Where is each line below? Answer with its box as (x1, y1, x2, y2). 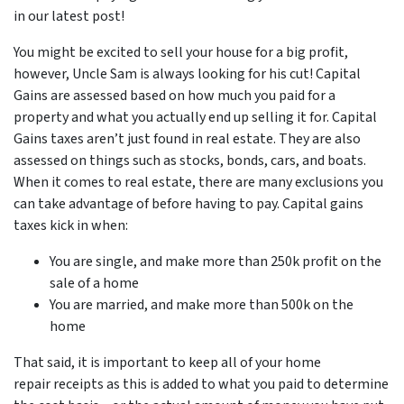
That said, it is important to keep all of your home (14, 352, 321, 372)
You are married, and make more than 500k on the (50, 294, 353, 315)
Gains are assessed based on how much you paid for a (14, 85, 335, 106)
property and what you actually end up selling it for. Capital (14, 106, 377, 127)
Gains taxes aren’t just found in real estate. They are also (14, 128, 361, 149)
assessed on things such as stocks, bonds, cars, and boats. (14, 150, 366, 170)
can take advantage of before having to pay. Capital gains (14, 193, 363, 214)
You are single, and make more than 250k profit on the (50, 251, 381, 271)
